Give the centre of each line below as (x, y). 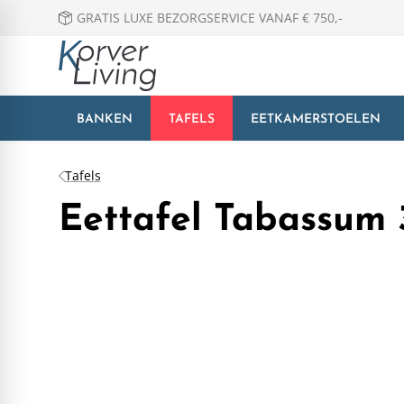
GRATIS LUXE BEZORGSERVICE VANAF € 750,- (209, 18)
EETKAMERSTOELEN (315, 119)
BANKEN (104, 119)
